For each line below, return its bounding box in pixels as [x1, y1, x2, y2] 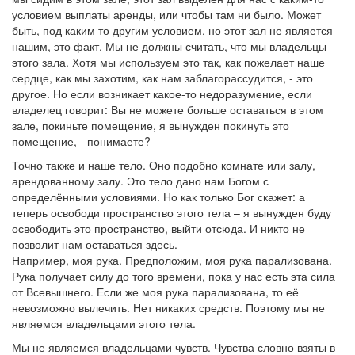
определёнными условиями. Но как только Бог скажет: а [12, 189, 305, 204]
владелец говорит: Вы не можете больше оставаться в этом [12, 101, 323, 117]
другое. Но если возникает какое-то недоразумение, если [12, 86, 312, 101]
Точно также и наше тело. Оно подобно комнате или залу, [12, 157, 315, 173]
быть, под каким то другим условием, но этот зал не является [12, 22, 333, 38]
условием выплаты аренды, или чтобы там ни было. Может [12, 6, 321, 22]
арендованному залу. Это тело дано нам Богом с [12, 173, 269, 189]
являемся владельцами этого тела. [12, 315, 196, 331]
